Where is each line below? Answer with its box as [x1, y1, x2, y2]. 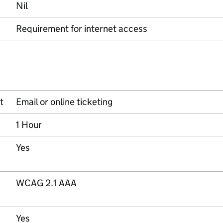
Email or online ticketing [16, 96, 112, 108]
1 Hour [16, 119, 42, 130]
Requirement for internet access [16, 23, 147, 34]
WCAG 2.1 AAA [16, 177, 77, 189]
